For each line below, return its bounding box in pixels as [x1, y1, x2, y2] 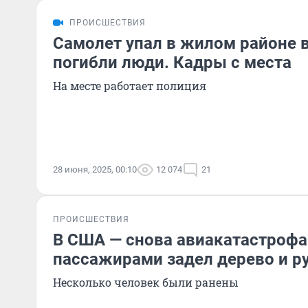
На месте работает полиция [53, 78, 206, 93]
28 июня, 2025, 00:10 [53, 164, 137, 175]
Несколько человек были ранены [53, 275, 239, 289]
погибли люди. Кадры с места [53, 53, 291, 72]
